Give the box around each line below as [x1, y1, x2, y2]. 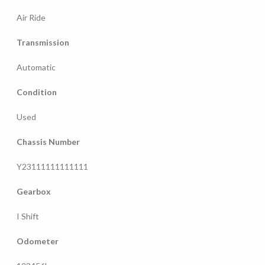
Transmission [17, 37, 69, 47]
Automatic [17, 62, 56, 72]
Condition [17, 86, 57, 97]
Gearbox [17, 186, 51, 196]
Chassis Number [17, 136, 80, 147]
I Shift [17, 211, 39, 221]
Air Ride [17, 12, 46, 22]
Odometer [17, 235, 59, 246]
